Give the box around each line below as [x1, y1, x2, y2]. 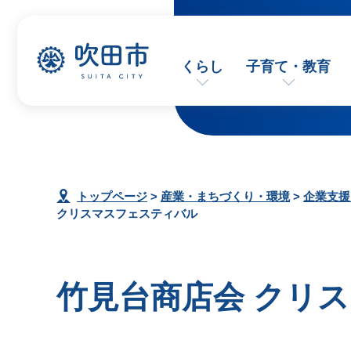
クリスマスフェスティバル [56, 207, 197, 220]
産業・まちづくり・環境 [161, 190, 290, 203]
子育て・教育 [246, 59, 331, 74]
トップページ [77, 190, 147, 203]
